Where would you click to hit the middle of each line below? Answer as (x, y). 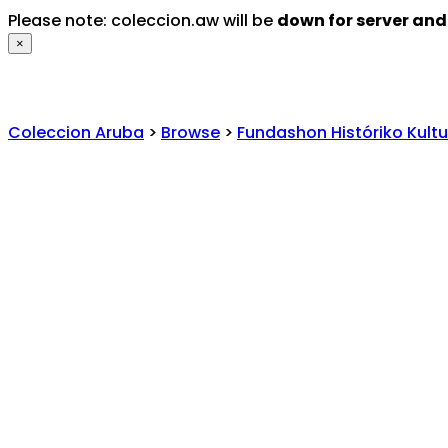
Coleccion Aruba (76, 132)
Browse (190, 132)
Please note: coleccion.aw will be (142, 20)
